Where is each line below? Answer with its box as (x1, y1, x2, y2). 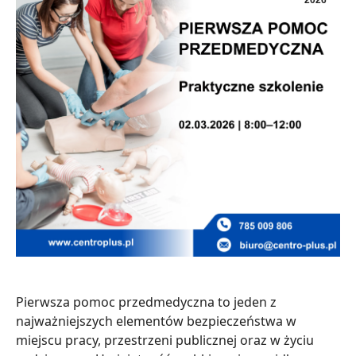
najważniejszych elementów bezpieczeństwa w (16, 312, 296, 330)
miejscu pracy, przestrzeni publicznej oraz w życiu (16, 331, 314, 349)
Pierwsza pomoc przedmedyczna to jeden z (16, 293, 277, 311)
